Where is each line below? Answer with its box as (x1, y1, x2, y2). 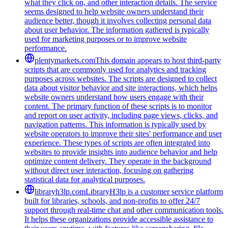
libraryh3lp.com (35, 187, 85, 196)
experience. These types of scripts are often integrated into (24, 138, 210, 147)
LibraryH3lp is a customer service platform (85, 187, 223, 196)
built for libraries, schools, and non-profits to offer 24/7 (24, 196, 200, 205)
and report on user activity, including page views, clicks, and (24, 110, 218, 120)
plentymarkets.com (35, 55, 95, 65)
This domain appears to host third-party (95, 55, 221, 65)
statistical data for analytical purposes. (24, 175, 145, 184)
